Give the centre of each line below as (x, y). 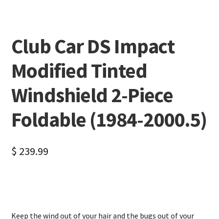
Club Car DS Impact (93, 46)
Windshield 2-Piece (92, 95)
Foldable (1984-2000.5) (109, 119)
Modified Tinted (79, 70)
